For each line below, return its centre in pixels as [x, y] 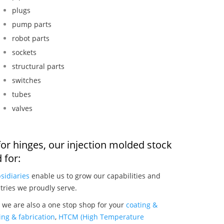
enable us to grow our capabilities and [95, 175]
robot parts [31, 38]
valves [22, 108]
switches [27, 80]
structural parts [38, 66]
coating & [142, 204]
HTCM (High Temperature [101, 216]
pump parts [32, 24]
